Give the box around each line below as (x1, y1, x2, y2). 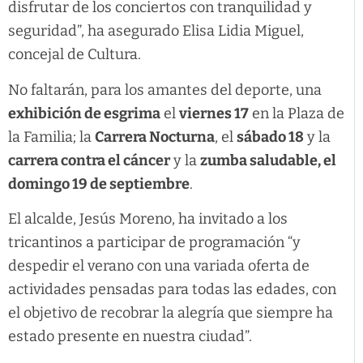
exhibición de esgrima (8, 104, 160, 122)
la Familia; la (8, 127, 95, 146)
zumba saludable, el (200, 151, 336, 169)
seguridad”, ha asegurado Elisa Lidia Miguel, (8, 22, 304, 41)
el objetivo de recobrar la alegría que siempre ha (8, 304, 333, 322)
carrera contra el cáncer (8, 151, 170, 169)
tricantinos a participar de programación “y (8, 233, 301, 252)
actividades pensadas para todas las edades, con (8, 280, 336, 299)
